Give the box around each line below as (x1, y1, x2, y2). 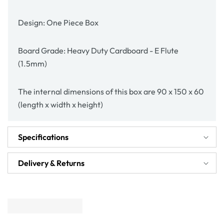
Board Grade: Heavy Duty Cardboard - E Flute (18, 45, 178, 55)
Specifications (18, 131, 68, 142)
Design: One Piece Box (18, 17, 98, 27)
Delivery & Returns (18, 157, 84, 168)
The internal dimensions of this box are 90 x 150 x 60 (18, 86, 204, 96)
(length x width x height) (18, 99, 103, 109)
